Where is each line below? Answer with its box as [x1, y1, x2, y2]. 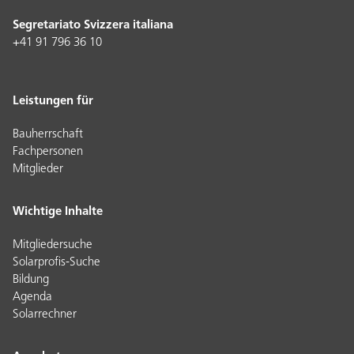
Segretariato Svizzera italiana [13, 20, 176, 32]
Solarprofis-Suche [13, 257, 100, 269]
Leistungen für [13, 96, 93, 108]
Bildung [13, 274, 49, 287]
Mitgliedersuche [13, 239, 92, 252]
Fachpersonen [13, 146, 83, 159]
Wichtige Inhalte [13, 206, 103, 219]
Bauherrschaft [13, 129, 83, 141]
